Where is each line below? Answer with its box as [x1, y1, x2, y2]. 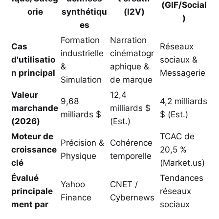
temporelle [110, 151, 152, 161]
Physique [61, 151, 96, 161]
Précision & [61, 137, 104, 148]
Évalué [11, 173, 39, 183]
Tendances [160, 173, 203, 183]
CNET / [110, 179, 138, 189]
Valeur [11, 89, 38, 100]
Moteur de [11, 131, 53, 141]
